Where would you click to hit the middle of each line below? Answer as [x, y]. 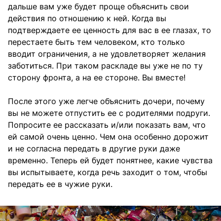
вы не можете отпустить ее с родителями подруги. [109, 113]
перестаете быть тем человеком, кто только [96, 42]
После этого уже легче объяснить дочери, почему [106, 101]
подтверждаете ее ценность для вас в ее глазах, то [110, 30]
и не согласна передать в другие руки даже [94, 149]
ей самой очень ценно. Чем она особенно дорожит [108, 137]
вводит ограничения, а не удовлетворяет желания [107, 54]
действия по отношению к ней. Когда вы [87, 18]
